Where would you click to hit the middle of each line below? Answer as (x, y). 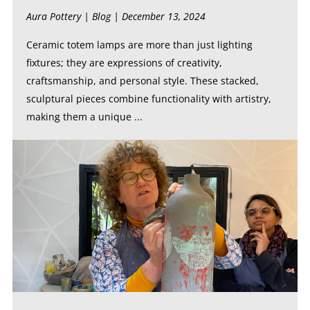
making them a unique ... (84, 117)
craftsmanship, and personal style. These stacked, (142, 81)
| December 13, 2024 (158, 16)
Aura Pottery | (59, 16)
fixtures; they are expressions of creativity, (124, 63)
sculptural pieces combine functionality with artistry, (148, 99)
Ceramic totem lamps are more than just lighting (139, 45)
